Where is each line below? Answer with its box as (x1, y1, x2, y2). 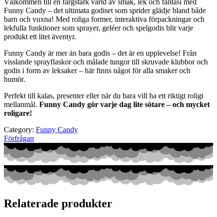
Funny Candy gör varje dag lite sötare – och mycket (39, 100, 210, 108)
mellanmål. (4, 100, 39, 108)
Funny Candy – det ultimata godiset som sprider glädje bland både (4, 6, 206, 15)
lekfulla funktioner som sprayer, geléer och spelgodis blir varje (4, 23, 193, 32)
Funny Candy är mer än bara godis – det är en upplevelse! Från (4, 48, 197, 57)
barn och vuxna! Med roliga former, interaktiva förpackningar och (4, 15, 204, 23)
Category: (4, 125, 36, 134)
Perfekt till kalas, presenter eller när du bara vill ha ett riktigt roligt (4, 91, 203, 100)
